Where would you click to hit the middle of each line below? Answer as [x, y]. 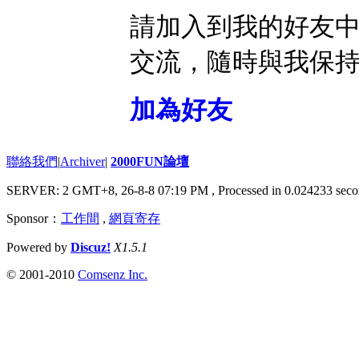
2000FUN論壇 [150, 162]
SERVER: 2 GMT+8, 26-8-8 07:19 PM [109, 191]
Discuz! [91, 248]
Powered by [38, 248]
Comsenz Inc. [113, 275]
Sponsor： [34, 219]
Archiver [83, 162]
